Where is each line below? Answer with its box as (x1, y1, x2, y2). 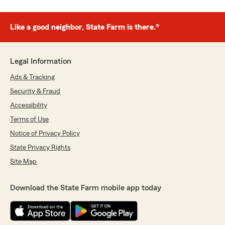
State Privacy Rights (10, 144, 70, 152)
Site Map (10, 158, 37, 166)
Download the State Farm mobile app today (10, 184, 161, 192)
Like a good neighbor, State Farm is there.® (10, 23, 159, 32)
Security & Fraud (10, 88, 60, 95)
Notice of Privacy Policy (10, 130, 80, 138)
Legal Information (10, 57, 71, 66)
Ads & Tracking (10, 74, 55, 81)
